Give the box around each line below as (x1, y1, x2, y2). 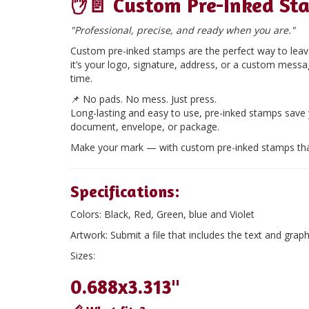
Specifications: (70, 181, 179, 201)
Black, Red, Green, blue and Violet (104, 208, 255, 221)
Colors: (70, 208, 104, 221)
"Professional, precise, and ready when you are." (70, 23, 295, 37)
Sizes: (70, 249, 95, 262)
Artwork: (70, 228, 108, 241)
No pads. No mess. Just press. (83, 92, 217, 106)
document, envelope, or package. (70, 120, 219, 133)
